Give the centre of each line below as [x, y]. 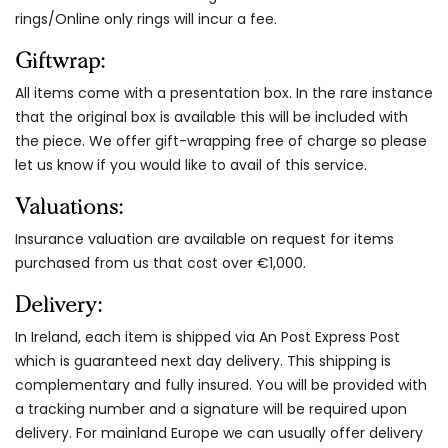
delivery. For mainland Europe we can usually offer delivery [219, 432]
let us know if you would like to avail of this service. [191, 164]
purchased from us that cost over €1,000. [160, 262]
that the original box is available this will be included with [211, 116]
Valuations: [69, 206]
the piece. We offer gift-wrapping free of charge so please [221, 140]
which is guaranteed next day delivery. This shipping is [203, 360]
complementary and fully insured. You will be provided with [221, 384]
